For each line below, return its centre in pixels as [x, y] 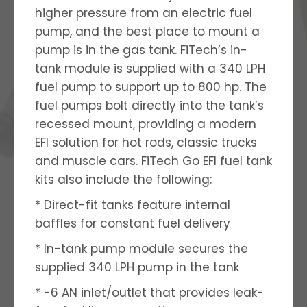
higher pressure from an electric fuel [144, 13]
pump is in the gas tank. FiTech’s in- [141, 50]
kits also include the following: [123, 179]
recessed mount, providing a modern [146, 124]
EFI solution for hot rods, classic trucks [146, 142]
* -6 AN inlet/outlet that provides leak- [149, 292]
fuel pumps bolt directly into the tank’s [149, 105]
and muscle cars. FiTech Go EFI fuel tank [153, 161]
